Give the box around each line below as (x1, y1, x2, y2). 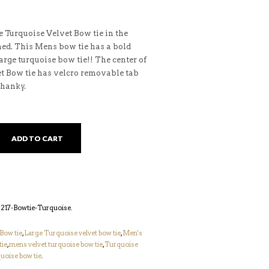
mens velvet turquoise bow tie (9, 240, 103, 249)
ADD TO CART (11, 134, 63, 143)
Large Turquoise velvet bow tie (24, 229, 121, 237)
